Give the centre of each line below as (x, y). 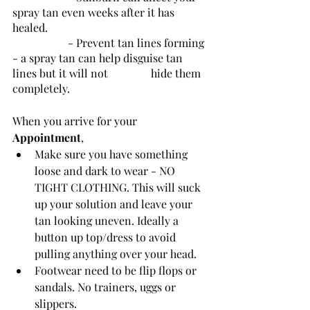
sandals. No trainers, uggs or (107, 286)
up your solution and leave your (115, 203)
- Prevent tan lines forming (40, 42)
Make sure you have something (112, 154)
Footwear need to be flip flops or (117, 270)
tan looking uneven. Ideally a (108, 220)
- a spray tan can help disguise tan (99, 57)
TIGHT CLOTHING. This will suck (119, 187)
